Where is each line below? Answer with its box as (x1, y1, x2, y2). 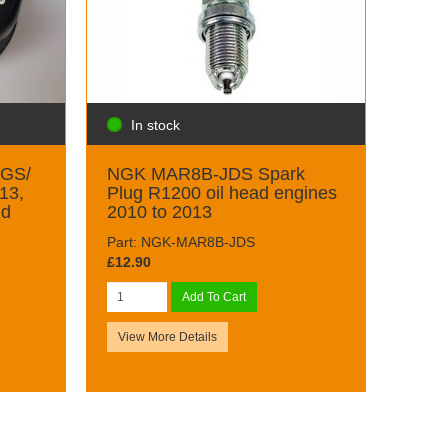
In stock (130, 116, 180, 133)
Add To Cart (181, 289, 246, 304)
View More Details (117, 329, 217, 344)
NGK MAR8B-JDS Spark (106, 163, 305, 184)
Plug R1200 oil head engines (106, 182, 337, 203)
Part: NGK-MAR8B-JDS (106, 233, 255, 250)
